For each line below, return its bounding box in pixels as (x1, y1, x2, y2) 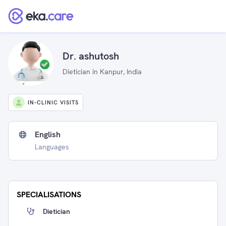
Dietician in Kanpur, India (63, 67, 142, 76)
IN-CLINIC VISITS (28, 99, 79, 106)
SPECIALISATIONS (17, 189, 81, 200)
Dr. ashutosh (63, 49, 119, 63)
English (35, 129, 61, 140)
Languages (35, 142, 69, 151)
